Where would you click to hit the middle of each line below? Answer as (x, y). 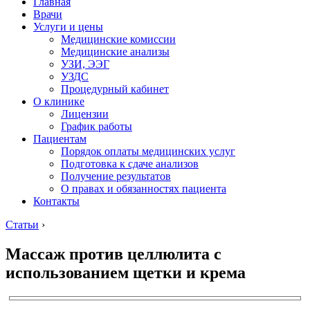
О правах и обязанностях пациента (144, 189)
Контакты (56, 201)
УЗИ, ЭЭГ (85, 64)
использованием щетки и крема (126, 272)
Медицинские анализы (115, 52)
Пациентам (60, 139)
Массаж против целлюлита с (113, 254)
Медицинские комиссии (118, 39)
